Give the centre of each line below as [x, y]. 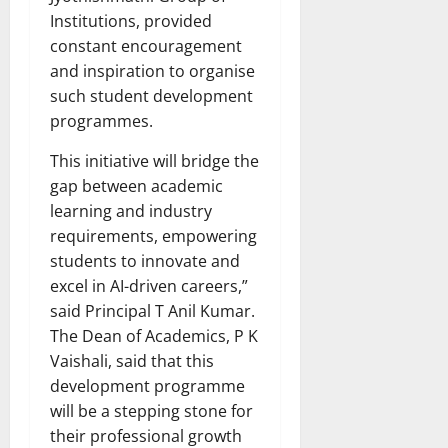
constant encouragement [146, 45]
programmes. [101, 120]
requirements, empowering [153, 235]
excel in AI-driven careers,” [149, 285]
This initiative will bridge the [154, 160]
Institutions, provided [131, 20]
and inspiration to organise [152, 70]
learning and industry [131, 210]
